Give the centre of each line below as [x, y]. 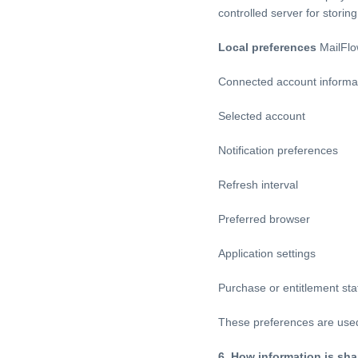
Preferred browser [264, 219]
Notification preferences [278, 151]
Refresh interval [258, 185]
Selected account [262, 116]
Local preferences [267, 48]
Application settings [267, 254]
